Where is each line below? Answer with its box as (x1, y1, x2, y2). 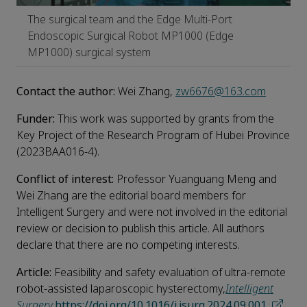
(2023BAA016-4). (16, 144, 99, 160)
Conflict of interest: (16, 171, 114, 188)
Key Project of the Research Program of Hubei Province (16, 127, 290, 144)
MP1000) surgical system (27, 45, 151, 61)
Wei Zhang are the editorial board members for (16, 188, 246, 204)
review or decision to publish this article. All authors (16, 221, 265, 237)
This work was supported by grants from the (55, 111, 274, 127)
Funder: (16, 111, 55, 127)
